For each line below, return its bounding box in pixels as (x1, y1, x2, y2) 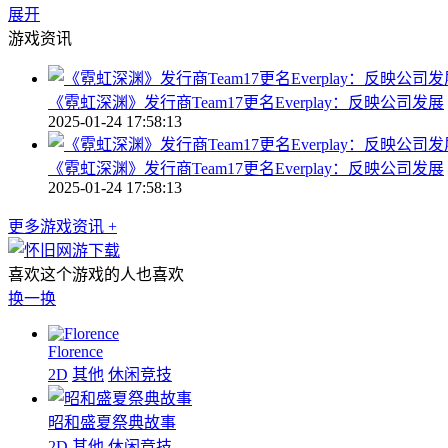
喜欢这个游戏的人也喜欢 (8, 265, 184, 283)
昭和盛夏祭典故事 (48, 413, 176, 431)
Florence (48, 342, 103, 360)
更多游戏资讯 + (8, 217, 117, 235)
